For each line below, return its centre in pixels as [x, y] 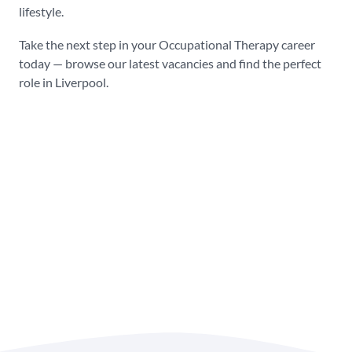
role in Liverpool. [64, 82]
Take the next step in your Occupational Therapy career [167, 44]
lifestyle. [41, 11]
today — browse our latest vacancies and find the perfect [170, 63]
